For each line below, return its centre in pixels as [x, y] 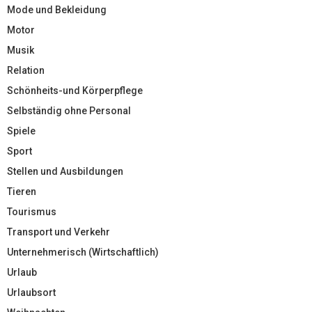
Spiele [21, 131]
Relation [26, 70]
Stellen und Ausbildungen [65, 171]
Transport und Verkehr [58, 232]
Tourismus [32, 211]
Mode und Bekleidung [57, 9]
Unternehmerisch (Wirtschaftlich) [83, 252]
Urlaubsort [31, 292]
